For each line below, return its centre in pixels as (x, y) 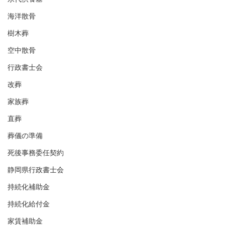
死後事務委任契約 (36, 153)
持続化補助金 (29, 187)
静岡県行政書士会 (36, 170)
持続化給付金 (29, 204)
